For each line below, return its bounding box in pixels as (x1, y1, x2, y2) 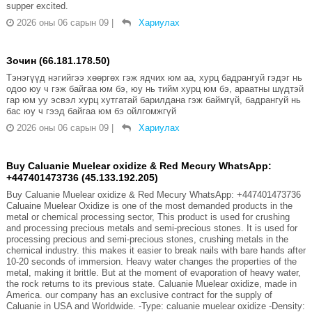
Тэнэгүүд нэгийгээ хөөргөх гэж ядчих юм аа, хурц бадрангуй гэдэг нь (6, 72, 302, 84)
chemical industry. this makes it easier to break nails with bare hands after (6, 245, 306, 256)
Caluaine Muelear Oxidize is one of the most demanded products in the (6, 201, 292, 212)
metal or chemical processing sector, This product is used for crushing (6, 212, 290, 223)
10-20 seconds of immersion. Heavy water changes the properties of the (6, 256, 297, 267)
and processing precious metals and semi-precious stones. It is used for (6, 223, 297, 234)
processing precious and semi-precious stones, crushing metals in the (6, 234, 288, 245)
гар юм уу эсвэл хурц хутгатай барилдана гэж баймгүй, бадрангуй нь (6, 95, 301, 106)
